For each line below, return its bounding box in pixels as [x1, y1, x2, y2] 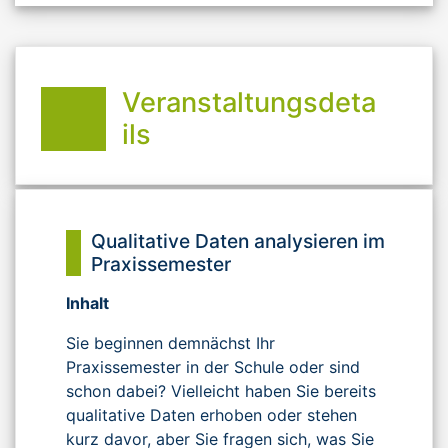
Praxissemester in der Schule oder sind [66, 356, 360, 377]
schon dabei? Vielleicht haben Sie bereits [66, 380, 376, 401]
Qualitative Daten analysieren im [91, 229, 385, 254]
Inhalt [66, 292, 109, 313]
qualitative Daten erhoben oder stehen [66, 404, 357, 425]
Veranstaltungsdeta [122, 86, 376, 120]
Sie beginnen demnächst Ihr [66, 332, 275, 353]
